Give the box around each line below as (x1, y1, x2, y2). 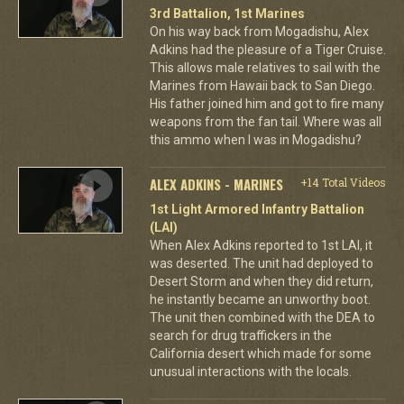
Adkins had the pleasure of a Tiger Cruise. (149, 41, 386, 57)
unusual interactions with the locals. (149, 363, 352, 379)
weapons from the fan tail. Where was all (149, 114, 381, 129)
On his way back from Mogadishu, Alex (149, 23, 369, 39)
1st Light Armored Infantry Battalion (149, 201, 364, 216)
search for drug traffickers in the (149, 327, 332, 343)
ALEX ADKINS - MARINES (149, 173, 283, 194)
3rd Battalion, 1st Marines (149, 5, 305, 21)
